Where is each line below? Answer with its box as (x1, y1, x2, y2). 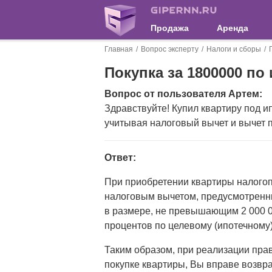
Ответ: (104, 152, 136, 163)
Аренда (217, 23, 249, 33)
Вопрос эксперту (141, 45, 199, 53)
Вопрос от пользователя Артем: (104, 89, 262, 99)
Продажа (151, 23, 189, 33)
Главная (104, 45, 133, 53)
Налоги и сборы (206, 45, 261, 53)
